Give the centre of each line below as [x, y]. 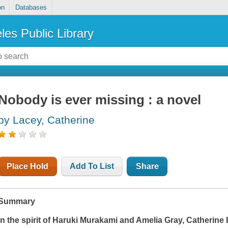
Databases [31, 8]
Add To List [92, 166]
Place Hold [28, 166]
